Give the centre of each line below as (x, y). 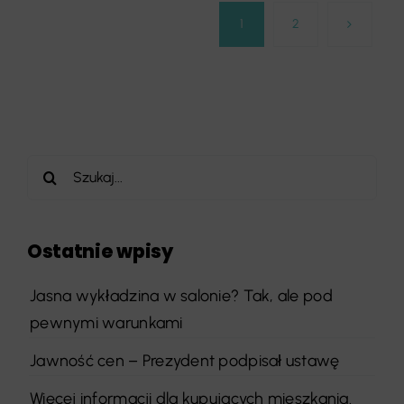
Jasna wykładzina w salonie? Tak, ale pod (181, 295)
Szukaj (50, 167)
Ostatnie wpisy (100, 251)
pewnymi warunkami (106, 322)
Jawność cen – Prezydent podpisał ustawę (185, 360)
